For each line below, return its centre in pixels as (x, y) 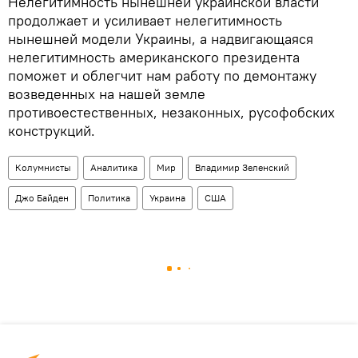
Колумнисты (43, 167)
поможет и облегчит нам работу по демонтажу (162, 75)
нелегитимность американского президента (154, 57)
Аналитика (114, 167)
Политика (109, 197)
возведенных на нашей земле (107, 93)
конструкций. (52, 130)
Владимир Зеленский (242, 167)
